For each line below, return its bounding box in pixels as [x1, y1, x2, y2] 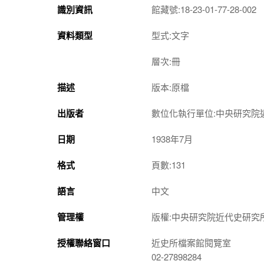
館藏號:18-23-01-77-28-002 [151, 2, 256, 15]
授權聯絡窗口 [57, 236, 110, 249]
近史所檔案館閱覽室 [151, 236, 231, 249]
